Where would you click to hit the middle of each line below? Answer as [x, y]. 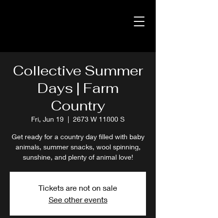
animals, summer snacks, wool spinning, [78, 147]
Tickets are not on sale [78, 188]
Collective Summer [78, 71]
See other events [78, 199]
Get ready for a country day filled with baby [78, 136]
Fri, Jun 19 [47, 119]
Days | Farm [78, 88]
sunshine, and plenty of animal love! [78, 157]
